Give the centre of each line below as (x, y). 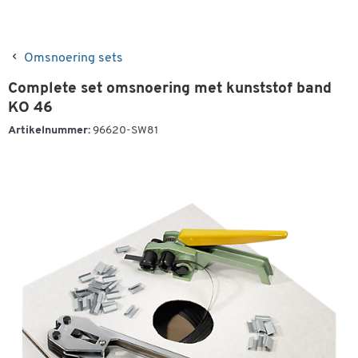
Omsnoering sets (74, 58)
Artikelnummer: (49, 131)
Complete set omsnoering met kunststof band (170, 89)
